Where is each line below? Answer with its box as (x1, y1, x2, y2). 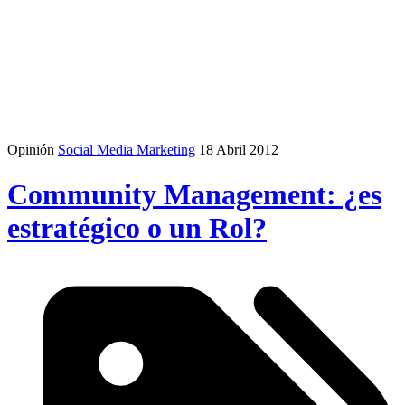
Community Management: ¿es (7, 177, 381, 211)
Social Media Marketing (58, 142, 195, 158)
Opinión (7, 142, 54, 158)
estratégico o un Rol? (7, 211, 267, 244)
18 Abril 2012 (199, 142, 278, 158)
